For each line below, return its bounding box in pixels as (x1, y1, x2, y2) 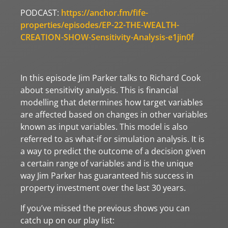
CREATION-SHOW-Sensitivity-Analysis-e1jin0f (20, 31, 194, 43)
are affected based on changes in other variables (20, 108, 208, 120)
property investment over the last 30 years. (20, 182, 186, 193)
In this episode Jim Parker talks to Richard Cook (20, 72, 201, 83)
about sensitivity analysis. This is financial (20, 84, 178, 96)
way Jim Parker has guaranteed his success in (20, 169, 193, 181)
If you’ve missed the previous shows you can (20, 202, 190, 214)
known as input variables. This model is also (20, 121, 188, 132)
